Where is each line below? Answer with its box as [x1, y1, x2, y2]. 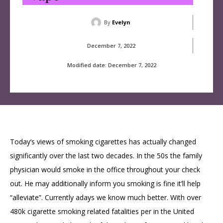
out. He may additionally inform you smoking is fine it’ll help [10, 179, 201, 189]
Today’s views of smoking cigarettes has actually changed [10, 137, 196, 147]
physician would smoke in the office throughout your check [10, 165, 200, 175]
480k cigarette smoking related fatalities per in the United [10, 207, 194, 217]
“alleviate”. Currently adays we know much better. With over [10, 193, 201, 203]
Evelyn [111, 18, 130, 26]
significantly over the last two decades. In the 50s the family [10, 151, 202, 161]
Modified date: [67, 61, 107, 69]
